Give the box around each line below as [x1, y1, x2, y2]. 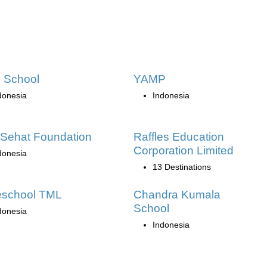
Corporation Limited [133, 144, 234, 157]
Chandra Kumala [133, 188, 221, 201]
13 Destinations [153, 162, 211, 172]
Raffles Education [133, 131, 224, 143]
